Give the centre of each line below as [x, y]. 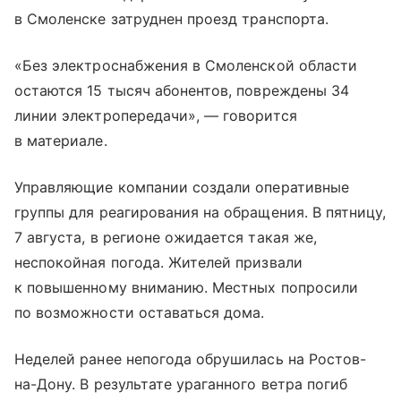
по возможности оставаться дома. [140, 313]
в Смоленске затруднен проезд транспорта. [171, 19]
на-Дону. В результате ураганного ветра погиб [181, 384]
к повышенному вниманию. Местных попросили [186, 288]
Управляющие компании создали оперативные [182, 188]
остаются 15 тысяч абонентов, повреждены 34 [182, 91]
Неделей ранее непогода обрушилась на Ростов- [191, 359]
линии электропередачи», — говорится [156, 116]
